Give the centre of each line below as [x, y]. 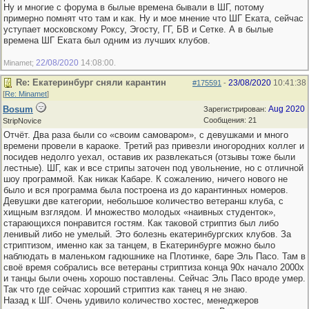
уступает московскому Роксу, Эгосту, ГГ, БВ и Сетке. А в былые [138, 29]
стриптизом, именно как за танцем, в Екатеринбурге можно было [139, 245]
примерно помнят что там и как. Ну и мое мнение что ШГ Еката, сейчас [153, 18]
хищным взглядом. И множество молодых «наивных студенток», [140, 212]
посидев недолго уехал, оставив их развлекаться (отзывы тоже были [149, 157]
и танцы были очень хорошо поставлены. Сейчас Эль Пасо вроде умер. [154, 278]
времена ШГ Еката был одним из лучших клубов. [107, 40]
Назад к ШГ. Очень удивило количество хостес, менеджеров [131, 300]
